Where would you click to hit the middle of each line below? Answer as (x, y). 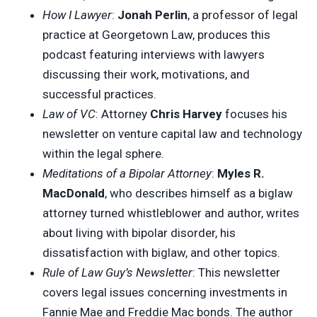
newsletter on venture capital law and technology (172, 133)
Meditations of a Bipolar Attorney (127, 173)
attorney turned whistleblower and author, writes (171, 213)
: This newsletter (236, 272)
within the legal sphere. (103, 153)
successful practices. (99, 94)
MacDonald (74, 193)
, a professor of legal (243, 15)
